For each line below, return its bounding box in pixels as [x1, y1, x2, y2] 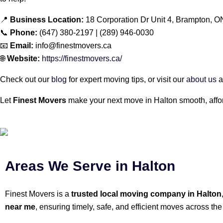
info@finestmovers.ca [33, 41, 111, 50]
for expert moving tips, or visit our [67, 75, 184, 84]
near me [5, 203, 35, 212]
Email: [10, 41, 33, 50]
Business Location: [10, 15, 84, 24]
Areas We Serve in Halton [5, 158, 175, 174]
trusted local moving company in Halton [71, 190, 222, 199]
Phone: [10, 28, 37, 37]
